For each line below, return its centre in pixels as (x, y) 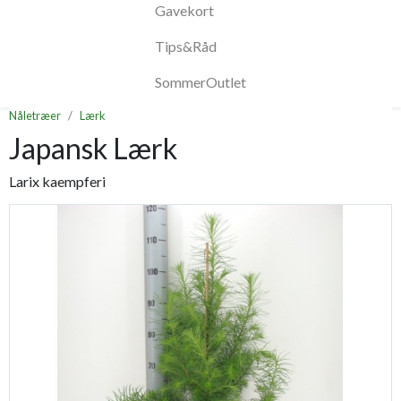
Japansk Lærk (93, 149)
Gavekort (184, 11)
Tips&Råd (186, 47)
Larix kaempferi (57, 182)
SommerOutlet (200, 82)
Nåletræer (35, 116)
